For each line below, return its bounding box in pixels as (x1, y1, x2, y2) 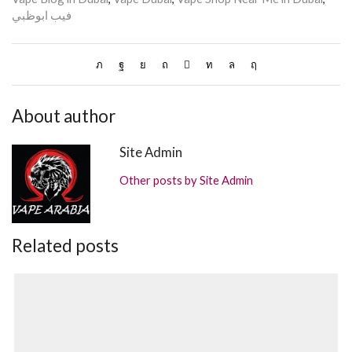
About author (12, 105, 115, 127)
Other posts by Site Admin (119, 173, 254, 188)
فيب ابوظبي (12, 8, 71, 23)
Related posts (12, 234, 119, 256)
